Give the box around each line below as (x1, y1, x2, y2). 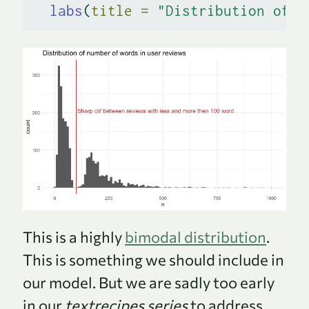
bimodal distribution (125, 227, 266, 246)
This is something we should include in (23, 250, 284, 269)
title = (90, 2, 149, 19)
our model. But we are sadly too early (23, 272, 275, 292)
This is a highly (23, 227, 125, 246)
